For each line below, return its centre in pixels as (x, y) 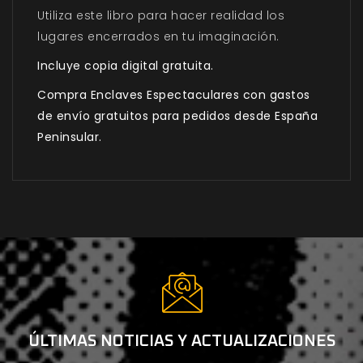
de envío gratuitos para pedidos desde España (177, 116)
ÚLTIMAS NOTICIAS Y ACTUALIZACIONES (181, 342)
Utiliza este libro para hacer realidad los (161, 16)
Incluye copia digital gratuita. (126, 66)
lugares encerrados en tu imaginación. (158, 37)
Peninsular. (70, 137)
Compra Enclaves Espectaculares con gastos (174, 95)
